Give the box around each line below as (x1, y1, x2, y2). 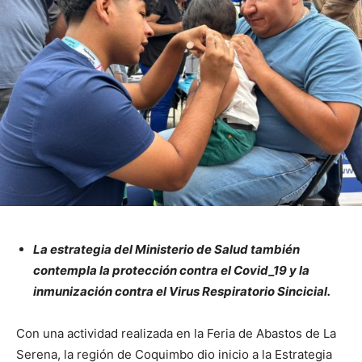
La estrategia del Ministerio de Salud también (33, 242, 300, 258)
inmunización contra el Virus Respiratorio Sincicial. (33, 284, 333, 300)
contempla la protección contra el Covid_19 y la (33, 263, 309, 279)
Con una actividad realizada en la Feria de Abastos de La (16, 326, 336, 342)
